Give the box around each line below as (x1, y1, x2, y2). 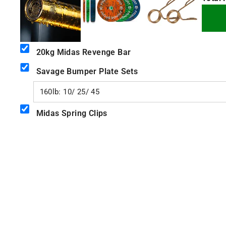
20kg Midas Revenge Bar (36, 47, 131, 58)
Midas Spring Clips (36, 108, 107, 118)
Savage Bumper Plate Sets (36, 66, 138, 76)
